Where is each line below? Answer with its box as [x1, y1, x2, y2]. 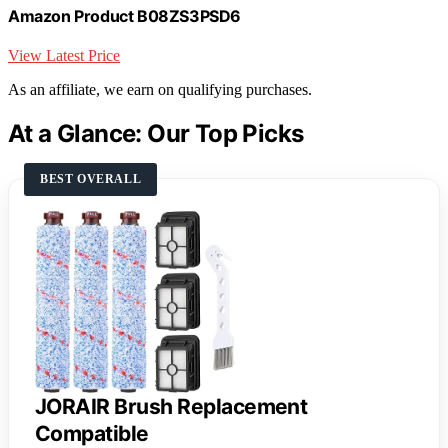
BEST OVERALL [40, 171, 142, 186]
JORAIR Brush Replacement [35, 394, 308, 420]
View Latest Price [8, 46, 120, 64]
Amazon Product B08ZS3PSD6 [8, 5, 241, 26]
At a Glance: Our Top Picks [8, 118, 304, 148]
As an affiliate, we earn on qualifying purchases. [8, 80, 312, 98]
